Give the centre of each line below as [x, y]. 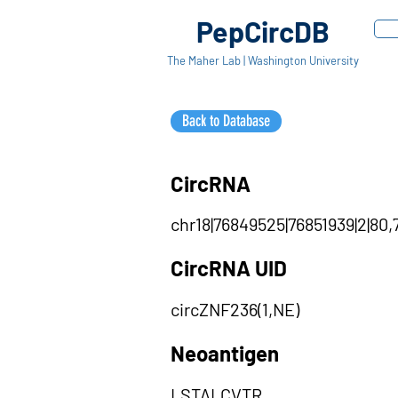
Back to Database [226, 121]
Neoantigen [225, 353]
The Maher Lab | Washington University [263, 60]
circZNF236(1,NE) [235, 309]
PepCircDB [263, 31]
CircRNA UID [229, 268]
